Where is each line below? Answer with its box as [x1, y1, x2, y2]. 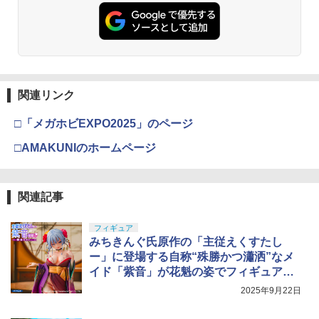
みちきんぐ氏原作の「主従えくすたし [89, 236, 283, 249]
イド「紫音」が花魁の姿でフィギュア [89, 266, 283, 278]
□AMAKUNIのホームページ [14, 142, 156, 155]
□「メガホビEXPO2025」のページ [14, 117, 193, 130]
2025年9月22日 [241, 286, 301, 296]
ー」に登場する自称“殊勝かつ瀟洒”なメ [89, 251, 294, 263]
